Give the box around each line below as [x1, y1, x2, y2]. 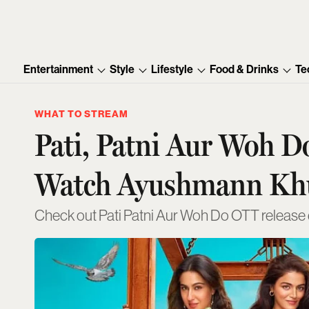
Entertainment [23, 63, 94, 77]
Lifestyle [151, 63, 194, 77]
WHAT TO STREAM [34, 108, 128, 121]
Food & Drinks [210, 63, 279, 77]
